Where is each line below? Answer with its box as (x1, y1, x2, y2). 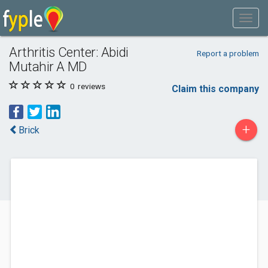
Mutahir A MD (9, 59, 87, 74)
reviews (76, 81, 105, 91)
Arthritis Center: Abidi (9, 44, 129, 60)
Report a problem (196, 48, 259, 58)
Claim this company (172, 83, 259, 95)
